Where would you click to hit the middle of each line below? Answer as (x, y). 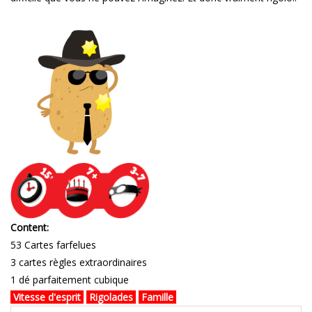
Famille (157, 297)
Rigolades (111, 297)
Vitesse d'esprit (47, 297)
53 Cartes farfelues (53, 245)
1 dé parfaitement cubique (70, 280)
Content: (30, 228)
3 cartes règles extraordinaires (79, 263)
